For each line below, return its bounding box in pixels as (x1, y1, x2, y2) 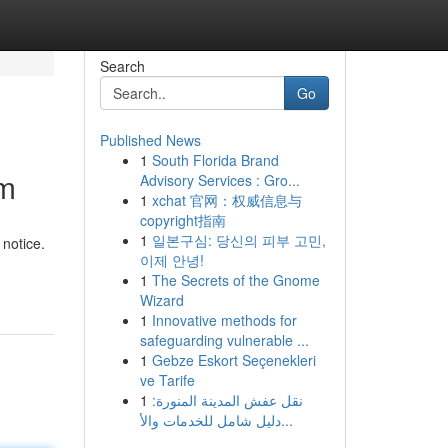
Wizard (139, 290, 184, 310)
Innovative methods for (151, 310, 297, 330)
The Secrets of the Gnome (151, 270, 320, 290)
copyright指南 (139, 210, 226, 230)
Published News (99, 130, 201, 150)
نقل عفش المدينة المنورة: (151, 390, 303, 410)
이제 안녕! (139, 250, 204, 270)
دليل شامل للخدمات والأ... (280, 410, 293, 430)
